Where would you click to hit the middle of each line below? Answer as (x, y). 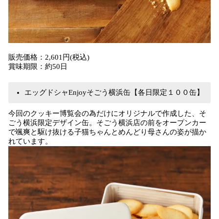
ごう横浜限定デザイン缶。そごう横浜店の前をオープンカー (107, 123)
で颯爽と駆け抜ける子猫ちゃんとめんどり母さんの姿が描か (107, 132)
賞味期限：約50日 (38, 66)
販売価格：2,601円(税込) (49, 57)
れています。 (30, 141)
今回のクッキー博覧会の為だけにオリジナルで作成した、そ (107, 113)
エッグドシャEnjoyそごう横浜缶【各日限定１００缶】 (114, 92)
